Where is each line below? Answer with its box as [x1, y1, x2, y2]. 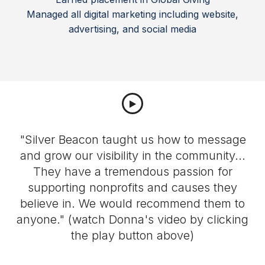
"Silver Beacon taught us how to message [19, 132, 246, 147]
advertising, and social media [69, 23, 196, 35]
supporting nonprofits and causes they [28, 180, 237, 195]
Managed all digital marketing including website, [27, 8, 238, 20]
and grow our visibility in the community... [20, 148, 245, 163]
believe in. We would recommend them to [20, 196, 245, 211]
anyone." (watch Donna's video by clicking [17, 212, 248, 227]
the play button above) [71, 228, 194, 243]
